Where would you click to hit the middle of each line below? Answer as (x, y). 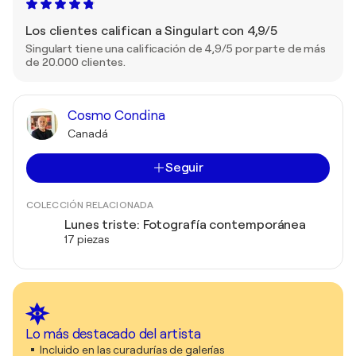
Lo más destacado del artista (113, 334)
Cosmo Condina (116, 115)
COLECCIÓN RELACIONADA (90, 205)
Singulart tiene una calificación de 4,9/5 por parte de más (176, 48)
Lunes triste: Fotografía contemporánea (186, 224)
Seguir (184, 167)
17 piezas (87, 239)
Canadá (88, 133)
